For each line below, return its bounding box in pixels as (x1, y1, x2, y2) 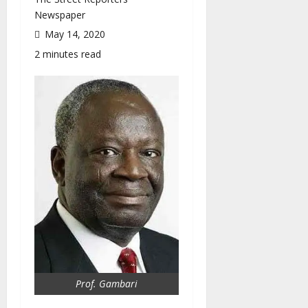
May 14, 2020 (42, 27, 105, 41)
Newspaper (34, 8, 85, 21)
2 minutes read (34, 47, 101, 60)
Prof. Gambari (75, 276, 137, 290)
